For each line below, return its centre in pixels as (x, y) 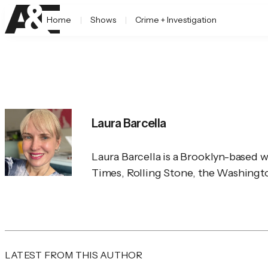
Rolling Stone (160, 173)
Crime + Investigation (176, 20)
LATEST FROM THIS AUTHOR (74, 255)
